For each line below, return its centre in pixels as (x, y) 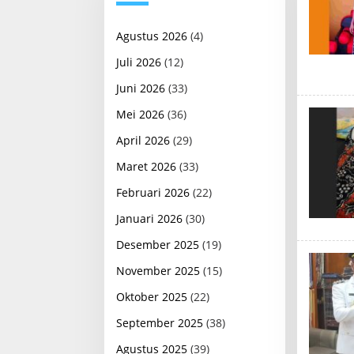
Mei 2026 (140, 114)
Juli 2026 (139, 62)
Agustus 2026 (152, 36)
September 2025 (160, 322)
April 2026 (143, 140)
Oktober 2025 (152, 296)
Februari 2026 (153, 192)
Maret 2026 (146, 166)
